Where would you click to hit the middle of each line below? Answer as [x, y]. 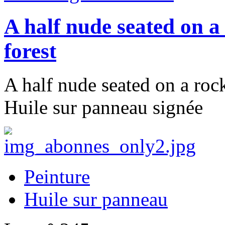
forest [30, 51]
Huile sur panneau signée [103, 107]
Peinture [57, 177]
